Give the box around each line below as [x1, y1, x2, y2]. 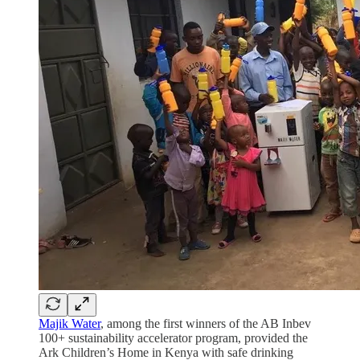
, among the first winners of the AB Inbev [100, 317, 311, 331]
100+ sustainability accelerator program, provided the [39, 331, 308, 346]
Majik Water [39, 317, 100, 331]
